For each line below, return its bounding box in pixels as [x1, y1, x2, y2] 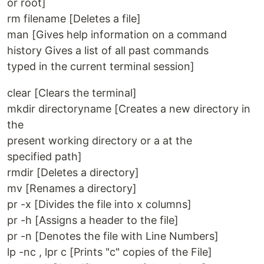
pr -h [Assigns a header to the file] [7, 214, 179, 227]
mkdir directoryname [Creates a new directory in [7, 103, 250, 115]
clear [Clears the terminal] [7, 87, 137, 100]
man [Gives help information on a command [7, 28, 227, 41]
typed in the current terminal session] [7, 60, 194, 73]
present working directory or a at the [7, 134, 192, 147]
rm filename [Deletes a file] [7, 12, 141, 25]
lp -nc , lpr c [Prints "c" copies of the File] [7, 246, 212, 259]
